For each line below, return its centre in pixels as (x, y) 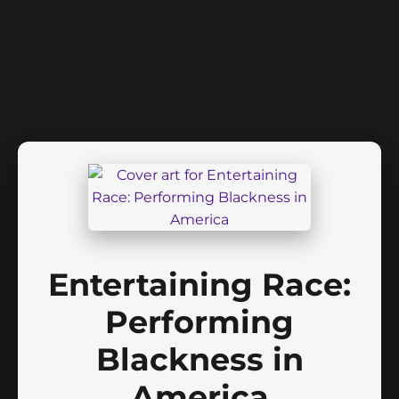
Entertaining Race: (199, 284)
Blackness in (199, 359)
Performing (199, 322)
